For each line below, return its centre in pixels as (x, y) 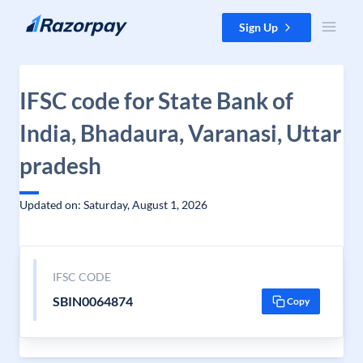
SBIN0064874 (92, 301)
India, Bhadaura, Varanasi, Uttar (180, 133)
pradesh (60, 165)
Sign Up (258, 27)
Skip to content (51, 21)
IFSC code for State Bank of (156, 100)
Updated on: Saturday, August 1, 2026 (113, 205)
